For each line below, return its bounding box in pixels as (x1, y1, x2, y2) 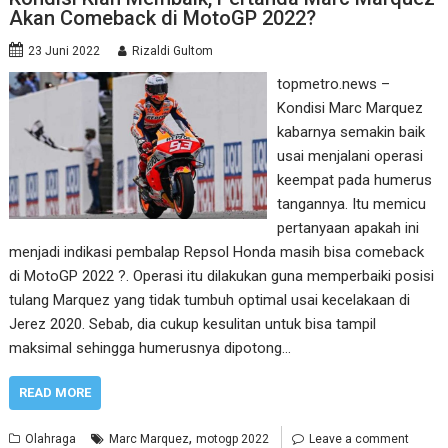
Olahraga (25, 431, 77, 446)
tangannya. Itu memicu (276, 194, 426, 213)
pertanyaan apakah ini (276, 218, 419, 237)
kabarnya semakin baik (276, 122, 425, 141)
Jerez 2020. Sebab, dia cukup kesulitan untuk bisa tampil (9, 314, 377, 333)
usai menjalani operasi (276, 146, 423, 165)
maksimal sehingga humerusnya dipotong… (9, 338, 292, 357)
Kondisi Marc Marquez (276, 98, 423, 117)
